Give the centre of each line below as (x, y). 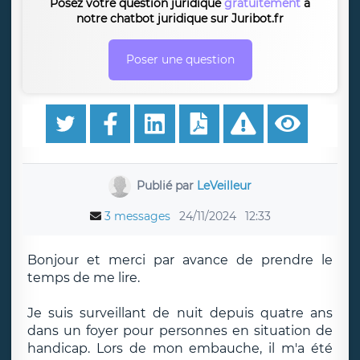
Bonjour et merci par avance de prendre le (180, 260)
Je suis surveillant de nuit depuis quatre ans (180, 313)
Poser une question (180, 59)
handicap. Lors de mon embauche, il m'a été (180, 348)
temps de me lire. (84, 278)
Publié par (167, 185)
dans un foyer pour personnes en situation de (180, 331)
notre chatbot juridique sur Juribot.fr (180, 18)
